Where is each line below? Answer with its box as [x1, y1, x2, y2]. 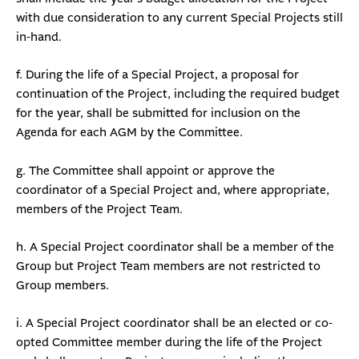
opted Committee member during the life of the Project [16, 335, 322, 351]
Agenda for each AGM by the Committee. [16, 125, 243, 141]
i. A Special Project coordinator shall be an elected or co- [16, 316, 333, 332]
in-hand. [16, 30, 62, 45]
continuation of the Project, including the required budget [16, 87, 340, 103]
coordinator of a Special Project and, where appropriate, [16, 182, 329, 198]
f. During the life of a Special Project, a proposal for [16, 67, 299, 83]
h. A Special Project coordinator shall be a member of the [16, 240, 334, 256]
